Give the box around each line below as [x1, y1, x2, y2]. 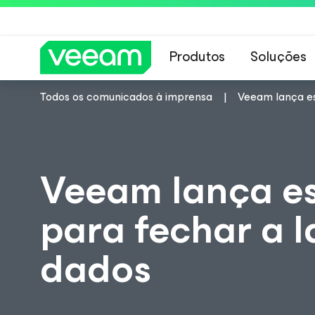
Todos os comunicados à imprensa [40, 87, 212, 106]
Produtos [169, 45, 225, 68]
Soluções [250, 45, 307, 68]
